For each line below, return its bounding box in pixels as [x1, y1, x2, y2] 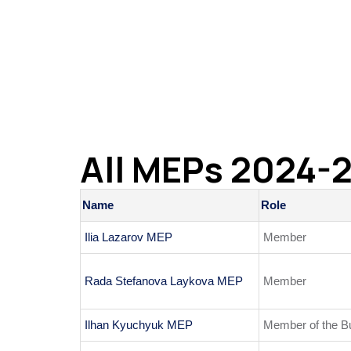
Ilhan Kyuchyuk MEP [85, 318, 193, 332]
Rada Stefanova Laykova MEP [85, 274, 243, 288]
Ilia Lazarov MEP [85, 230, 172, 244]
